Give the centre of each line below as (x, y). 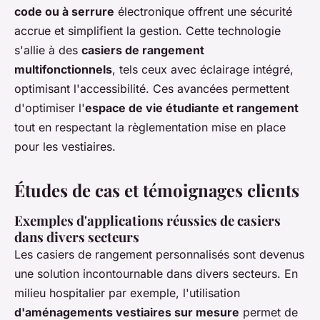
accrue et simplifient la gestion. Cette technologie (147, 31)
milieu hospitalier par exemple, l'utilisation (127, 293)
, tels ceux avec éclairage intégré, (203, 69)
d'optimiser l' (50, 108)
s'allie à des (48, 50)
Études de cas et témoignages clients (157, 190)
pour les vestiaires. (65, 146)
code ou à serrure (64, 11)
